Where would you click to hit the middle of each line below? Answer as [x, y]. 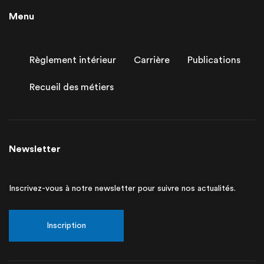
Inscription [66, 226]
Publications [214, 60]
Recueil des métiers [72, 88]
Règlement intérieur [73, 60]
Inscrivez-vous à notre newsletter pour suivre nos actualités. [122, 189]
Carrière [152, 60]
